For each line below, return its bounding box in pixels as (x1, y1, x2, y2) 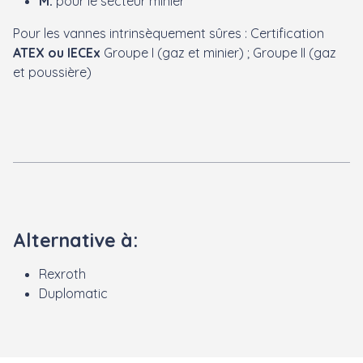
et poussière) (13, 63, 92, 80)
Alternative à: (13, 228, 138, 252)
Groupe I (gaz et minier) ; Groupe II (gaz (100, 44, 336, 61)
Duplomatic (39, 284, 108, 301)
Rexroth (39, 265, 86, 282)
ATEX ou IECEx (13, 44, 100, 61)
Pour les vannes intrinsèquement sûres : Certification (13, 24, 324, 41)
